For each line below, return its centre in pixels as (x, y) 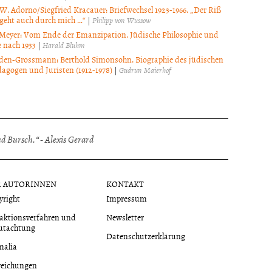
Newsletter (125, 217)
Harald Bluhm (63, 45)
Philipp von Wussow (121, 20)
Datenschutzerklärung (146, 236)
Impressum (127, 198)
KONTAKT (125, 183)
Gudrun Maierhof (144, 70)
